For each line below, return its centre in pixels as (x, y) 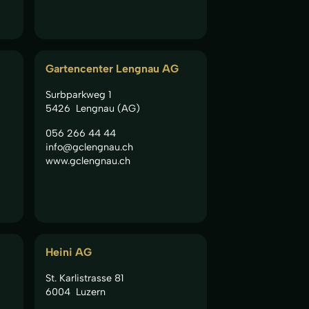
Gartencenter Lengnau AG (112, 68)
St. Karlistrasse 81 (84, 278)
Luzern (90, 291)
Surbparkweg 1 (78, 94)
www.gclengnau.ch (88, 160)
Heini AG (69, 252)
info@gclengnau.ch (89, 147)
